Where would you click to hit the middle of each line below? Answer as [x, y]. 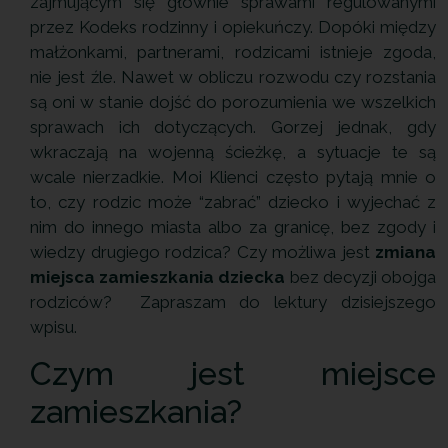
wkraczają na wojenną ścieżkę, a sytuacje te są [233, 152]
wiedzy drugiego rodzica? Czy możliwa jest [202, 252]
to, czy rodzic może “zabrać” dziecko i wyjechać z [233, 202]
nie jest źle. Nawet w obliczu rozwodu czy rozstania [233, 77]
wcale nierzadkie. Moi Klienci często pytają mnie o [233, 177]
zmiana [405, 252]
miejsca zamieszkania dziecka [158, 277]
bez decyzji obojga [361, 277]
